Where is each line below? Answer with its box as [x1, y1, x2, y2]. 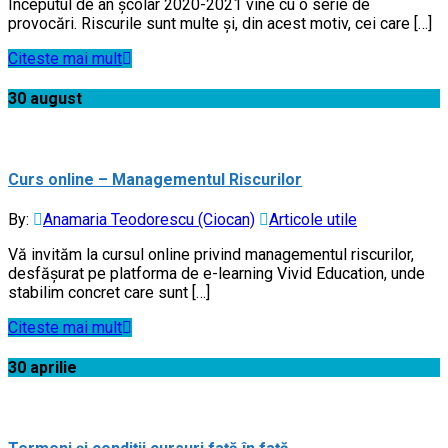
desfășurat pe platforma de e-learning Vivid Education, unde [8, 264, 425, 284]
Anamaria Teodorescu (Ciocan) [43, 210, 255, 230]
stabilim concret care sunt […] [8, 283, 210, 303]
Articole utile [269, 210, 357, 230]
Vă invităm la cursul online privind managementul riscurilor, [8, 245, 414, 265]
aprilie [30, 358, 77, 378]
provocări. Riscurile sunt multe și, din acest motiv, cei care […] [8, 14, 432, 33]
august [30, 89, 82, 109]
